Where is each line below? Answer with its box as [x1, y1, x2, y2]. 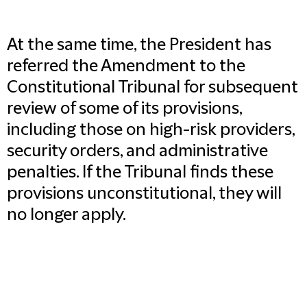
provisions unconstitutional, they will [7, 184, 282, 204]
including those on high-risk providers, [7, 121, 295, 140]
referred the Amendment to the [7, 57, 245, 76]
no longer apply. [7, 206, 126, 225]
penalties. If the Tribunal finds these [7, 163, 273, 182]
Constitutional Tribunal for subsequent [7, 78, 298, 97]
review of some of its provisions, [7, 99, 242, 119]
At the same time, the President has [7, 36, 271, 55]
